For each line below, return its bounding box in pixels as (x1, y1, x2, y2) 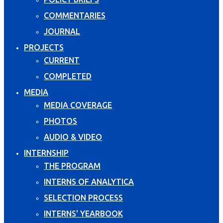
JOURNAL (44, 26, 80, 36)
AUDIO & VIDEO (44, 132, 102, 141)
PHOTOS (44, 116, 77, 125)
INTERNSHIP (24, 148, 69, 157)
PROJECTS (24, 42, 64, 52)
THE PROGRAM (44, 161, 101, 170)
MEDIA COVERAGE (44, 100, 112, 110)
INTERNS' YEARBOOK (44, 209, 123, 218)
